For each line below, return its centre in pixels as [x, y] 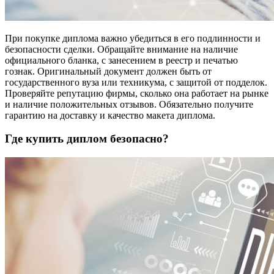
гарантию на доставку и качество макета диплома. [110, 115]
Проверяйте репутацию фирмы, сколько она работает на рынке [137, 93]
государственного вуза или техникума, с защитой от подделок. [136, 82]
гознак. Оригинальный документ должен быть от [108, 71]
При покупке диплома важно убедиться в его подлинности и [133, 38]
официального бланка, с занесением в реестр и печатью [121, 60]
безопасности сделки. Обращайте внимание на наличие [121, 49]
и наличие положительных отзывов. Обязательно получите [129, 104]
